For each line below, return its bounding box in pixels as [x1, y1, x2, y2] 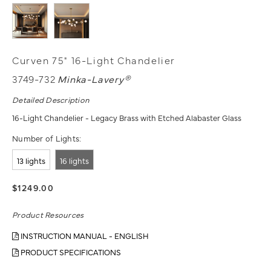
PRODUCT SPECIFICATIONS [19, 246, 121, 258]
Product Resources [12, 209, 84, 220]
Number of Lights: [12, 132, 82, 144]
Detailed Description [12, 94, 90, 105]
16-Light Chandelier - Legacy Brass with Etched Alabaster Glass [12, 112, 241, 123]
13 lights [17, 155, 45, 166]
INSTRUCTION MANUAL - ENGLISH [19, 230, 149, 241]
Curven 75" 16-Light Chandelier [12, 53, 175, 67]
